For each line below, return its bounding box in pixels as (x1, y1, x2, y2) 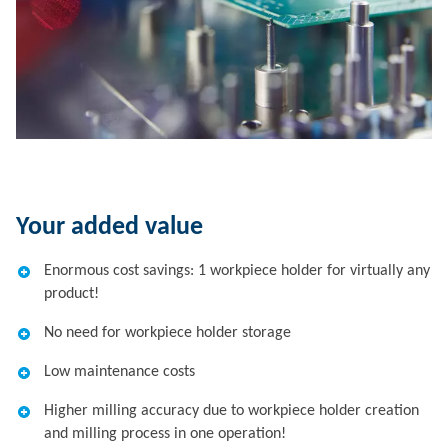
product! (44, 286, 99, 302)
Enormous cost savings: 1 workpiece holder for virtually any (44, 263, 430, 279)
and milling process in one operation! (44, 426, 286, 442)
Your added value (16, 214, 203, 241)
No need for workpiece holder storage (44, 325, 291, 341)
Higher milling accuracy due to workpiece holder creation (44, 403, 419, 419)
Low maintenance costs (44, 364, 195, 380)
